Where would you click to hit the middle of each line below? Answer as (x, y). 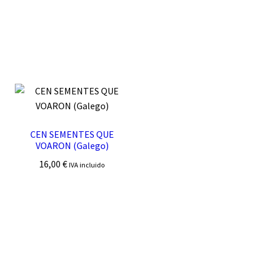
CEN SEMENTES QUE (72, 134)
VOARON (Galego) (72, 145)
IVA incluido (87, 164)
